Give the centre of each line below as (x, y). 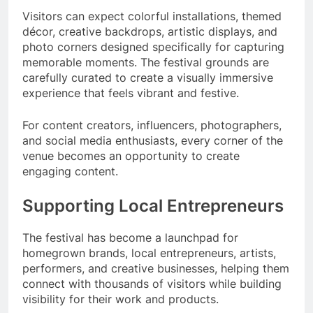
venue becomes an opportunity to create (131, 155)
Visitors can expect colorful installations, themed (152, 16)
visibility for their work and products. (121, 299)
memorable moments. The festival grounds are (146, 62)
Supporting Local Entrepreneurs (153, 205)
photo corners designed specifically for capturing (153, 46)
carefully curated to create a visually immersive (148, 77)
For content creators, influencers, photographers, (152, 125)
